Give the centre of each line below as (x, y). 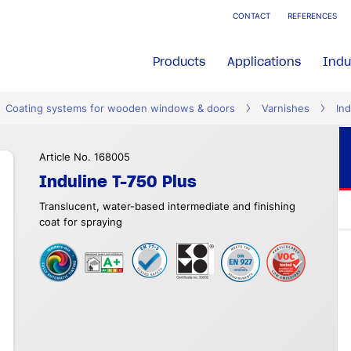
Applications (264, 62)
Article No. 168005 (85, 157)
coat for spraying (81, 222)
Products (179, 62)
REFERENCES (312, 16)
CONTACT (251, 16)
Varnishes (286, 109)
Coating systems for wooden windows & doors (120, 109)
